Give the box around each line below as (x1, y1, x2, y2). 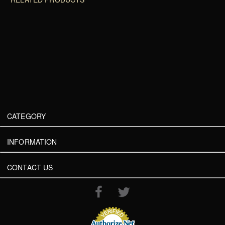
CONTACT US (7, 162, 53, 173)
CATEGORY (7, 111, 46, 122)
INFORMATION (7, 137, 57, 147)
